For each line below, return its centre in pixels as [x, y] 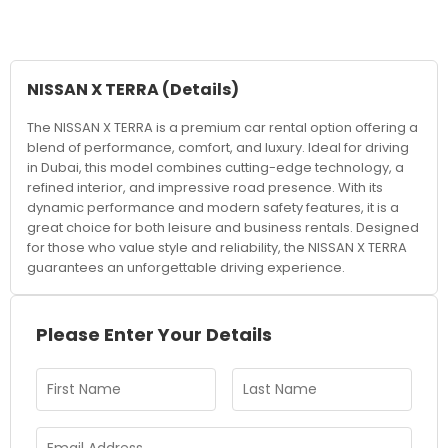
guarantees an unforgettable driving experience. [186, 267]
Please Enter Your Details [154, 334]
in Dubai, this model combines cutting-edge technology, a [215, 167]
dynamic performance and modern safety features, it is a [213, 207]
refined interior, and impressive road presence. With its [205, 187]
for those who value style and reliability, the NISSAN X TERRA [217, 247]
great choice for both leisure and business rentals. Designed [223, 227]
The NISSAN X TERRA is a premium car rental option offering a [222, 127]
